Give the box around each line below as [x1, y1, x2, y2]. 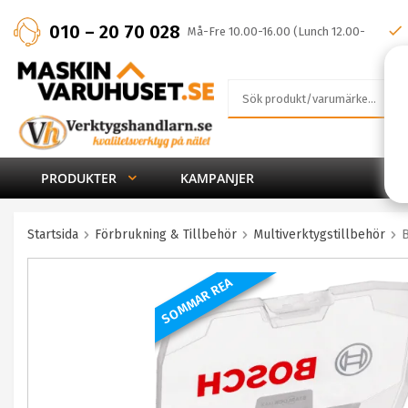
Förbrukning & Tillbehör [95, 227, 237, 242]
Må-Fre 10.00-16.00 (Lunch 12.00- [188, 25, 365, 38]
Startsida [27, 227, 78, 242]
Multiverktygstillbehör [253, 227, 385, 242]
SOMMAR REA [158, 274, 236, 328]
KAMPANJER [180, 168, 254, 187]
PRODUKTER [41, 168, 117, 187]
